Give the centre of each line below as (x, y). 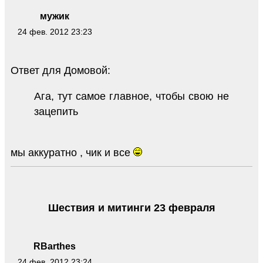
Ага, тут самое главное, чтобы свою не (131, 97)
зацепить (56, 112)
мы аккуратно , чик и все (72, 153)
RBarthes (55, 247)
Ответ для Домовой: (60, 71)
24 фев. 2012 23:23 (55, 32)
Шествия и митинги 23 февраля (131, 208)
